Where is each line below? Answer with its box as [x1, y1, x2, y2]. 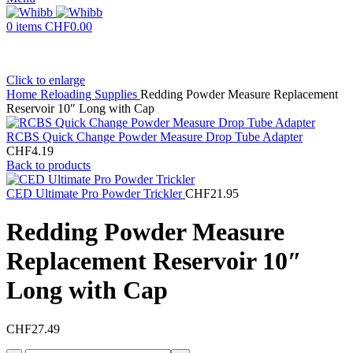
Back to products [6, 158, 91, 172]
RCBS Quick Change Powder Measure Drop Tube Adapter [6, 130, 303, 143]
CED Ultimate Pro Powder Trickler [6, 187, 185, 200]
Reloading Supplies [40, 87, 140, 101]
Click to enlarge [6, 73, 85, 87]
